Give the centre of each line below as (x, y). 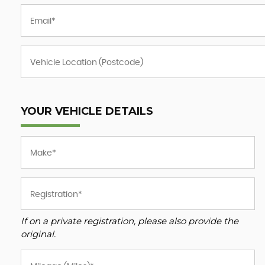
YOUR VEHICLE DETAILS (87, 111)
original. (38, 234)
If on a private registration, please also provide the (130, 221)
